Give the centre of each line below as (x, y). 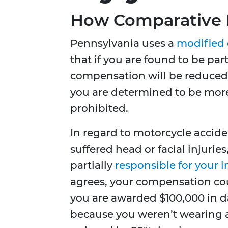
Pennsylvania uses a (123, 44)
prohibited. (99, 109)
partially (93, 166)
